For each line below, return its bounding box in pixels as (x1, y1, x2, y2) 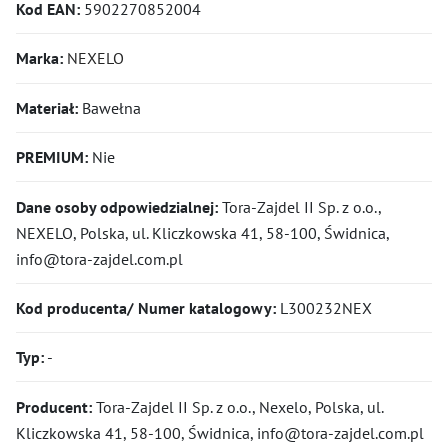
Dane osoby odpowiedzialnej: (16, 196, 218, 217)
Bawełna (78, 97, 141, 118)
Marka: (16, 48, 63, 69)
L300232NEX (276, 297, 372, 318)
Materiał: (16, 97, 78, 118)
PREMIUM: (16, 147, 88, 168)
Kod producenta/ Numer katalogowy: (16, 297, 276, 318)
